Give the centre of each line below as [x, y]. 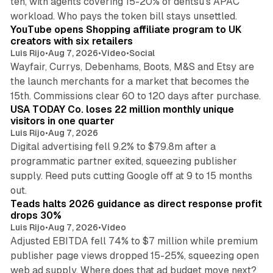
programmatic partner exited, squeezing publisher [123, 161]
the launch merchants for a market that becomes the [129, 82]
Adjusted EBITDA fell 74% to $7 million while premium [134, 241]
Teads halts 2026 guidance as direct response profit [136, 204]
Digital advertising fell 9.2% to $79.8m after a [113, 147]
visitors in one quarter [62, 121]
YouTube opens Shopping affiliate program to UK [126, 30]
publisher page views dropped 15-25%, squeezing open [134, 256]
